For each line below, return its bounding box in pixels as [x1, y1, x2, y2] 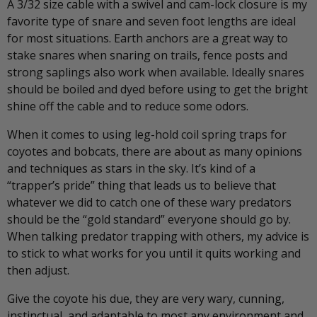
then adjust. [7, 262, 69, 278]
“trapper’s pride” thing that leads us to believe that [7, 177, 276, 193]
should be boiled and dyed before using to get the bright [7, 81, 308, 97]
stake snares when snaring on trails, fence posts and [7, 47, 287, 63]
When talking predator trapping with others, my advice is [7, 228, 309, 244]
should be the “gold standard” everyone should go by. [7, 211, 291, 227]
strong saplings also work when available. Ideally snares [7, 64, 304, 80]
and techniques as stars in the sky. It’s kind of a [7, 160, 255, 176]
